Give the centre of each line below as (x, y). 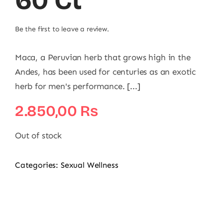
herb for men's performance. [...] (78, 86)
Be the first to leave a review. (62, 29)
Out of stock (38, 135)
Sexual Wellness (89, 165)
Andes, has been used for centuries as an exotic (106, 72)
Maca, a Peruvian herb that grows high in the (103, 57)
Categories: (38, 165)
